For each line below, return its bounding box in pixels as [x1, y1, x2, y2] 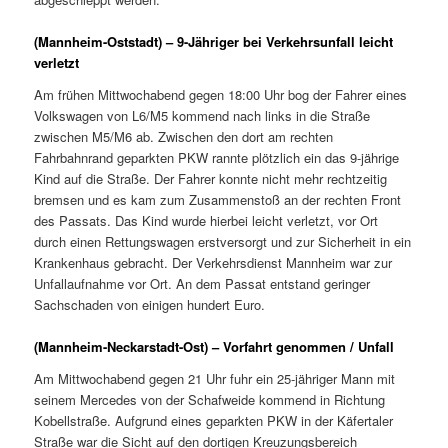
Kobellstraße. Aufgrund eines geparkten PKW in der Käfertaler [34, 410, 394, 430]
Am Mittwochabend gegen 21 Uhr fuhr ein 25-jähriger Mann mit [34, 368, 396, 388]
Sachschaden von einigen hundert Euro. [34, 295, 266, 314]
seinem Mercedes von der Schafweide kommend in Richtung [34, 389, 386, 409]
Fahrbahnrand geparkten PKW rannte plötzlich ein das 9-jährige [34, 148, 400, 167]
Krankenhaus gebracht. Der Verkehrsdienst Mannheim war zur [34, 253, 393, 272]
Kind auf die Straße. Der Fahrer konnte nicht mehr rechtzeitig [34, 169, 388, 188]
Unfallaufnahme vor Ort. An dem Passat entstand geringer [34, 274, 371, 293]
